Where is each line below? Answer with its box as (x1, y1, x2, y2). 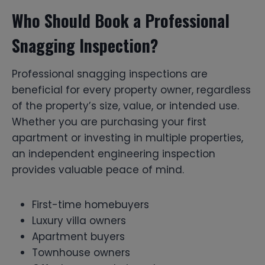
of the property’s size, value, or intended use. (12, 98, 239, 113)
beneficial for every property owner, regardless (12, 82, 251, 97)
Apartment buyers (32, 229, 125, 244)
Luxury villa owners (32, 213, 126, 228)
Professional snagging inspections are (12, 66, 208, 81)
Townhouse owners (32, 245, 130, 260)
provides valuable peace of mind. (12, 162, 184, 177)
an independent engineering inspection (12, 146, 215, 161)
